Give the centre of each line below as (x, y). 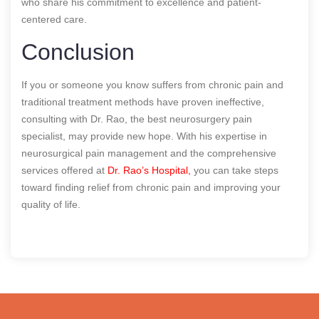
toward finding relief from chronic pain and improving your (151, 187)
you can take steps (235, 170)
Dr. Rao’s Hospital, (149, 170)
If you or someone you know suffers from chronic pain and (152, 84)
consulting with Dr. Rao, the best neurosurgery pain (137, 119)
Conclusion (78, 52)
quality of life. (51, 204)
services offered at (64, 170)
